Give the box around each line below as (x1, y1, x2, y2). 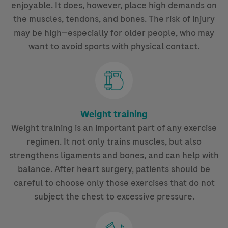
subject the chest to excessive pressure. (34, 190, 194, 203)
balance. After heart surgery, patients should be (18, 163, 210, 176)
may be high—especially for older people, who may (14, 26, 214, 39)
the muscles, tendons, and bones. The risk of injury (13, 13, 215, 25)
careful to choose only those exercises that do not (13, 177, 215, 189)
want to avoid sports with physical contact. (28, 40, 199, 53)
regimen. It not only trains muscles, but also (26, 135, 202, 148)
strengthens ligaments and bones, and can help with (9, 149, 219, 162)
